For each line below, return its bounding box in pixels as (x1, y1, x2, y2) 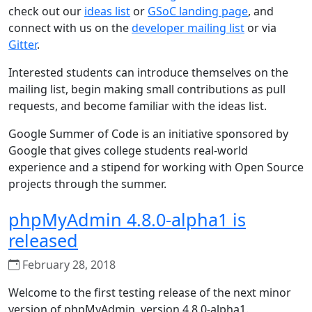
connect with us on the (8, 20, 132, 36)
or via (244, 20, 276, 36)
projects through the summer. (8, 176, 166, 192)
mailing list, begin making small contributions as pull (8, 81, 286, 97)
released (8, 228, 78, 252)
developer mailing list (132, 20, 244, 36)
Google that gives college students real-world (8, 143, 248, 158)
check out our (8, 3, 84, 19)
